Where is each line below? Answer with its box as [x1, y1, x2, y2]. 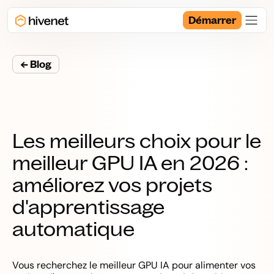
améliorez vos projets [12, 172, 212, 197]
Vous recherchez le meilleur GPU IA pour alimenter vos [12, 259, 256, 272]
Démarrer [188, 14, 236, 26]
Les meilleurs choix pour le [12, 128, 261, 153]
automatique [12, 217, 135, 241]
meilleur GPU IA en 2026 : [12, 150, 248, 175]
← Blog [20, 58, 51, 70]
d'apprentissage [12, 194, 165, 219]
